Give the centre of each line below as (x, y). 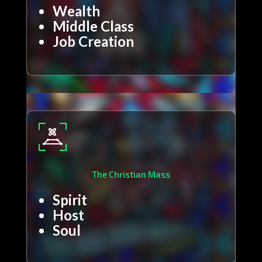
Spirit (70, 200)
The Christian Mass (131, 175)
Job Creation (93, 42)
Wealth (76, 11)
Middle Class (93, 26)
